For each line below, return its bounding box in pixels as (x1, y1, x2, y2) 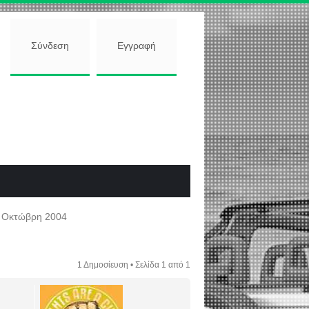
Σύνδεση (31, 41, 69, 51)
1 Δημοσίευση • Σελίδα (77, 260, 161, 270)
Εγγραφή (117, 41, 156, 51)
